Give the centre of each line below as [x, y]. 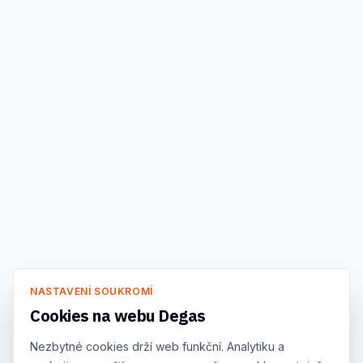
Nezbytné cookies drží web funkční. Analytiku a [157, 346]
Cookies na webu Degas [118, 316]
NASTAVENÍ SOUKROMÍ [92, 291]
